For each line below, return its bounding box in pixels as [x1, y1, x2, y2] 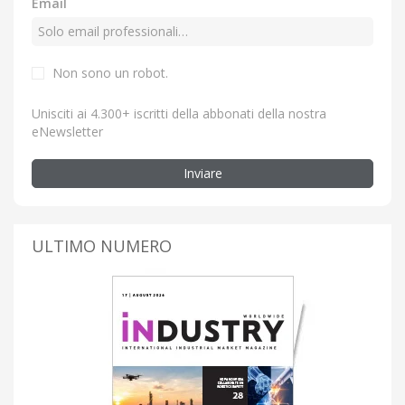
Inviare [183, 164, 222, 182]
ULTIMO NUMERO [32, 234, 172, 257]
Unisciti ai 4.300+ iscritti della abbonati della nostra [32, 104, 326, 122]
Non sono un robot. [52, 63, 168, 81]
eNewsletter [32, 122, 103, 140]
